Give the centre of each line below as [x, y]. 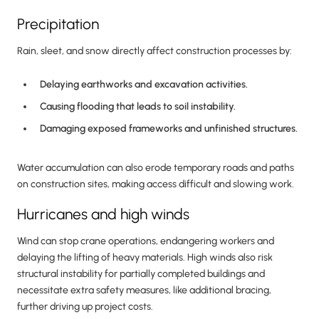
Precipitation [58, 24]
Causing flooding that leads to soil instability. [138, 107]
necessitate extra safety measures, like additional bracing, [144, 291]
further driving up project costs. [85, 307]
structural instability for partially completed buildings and [141, 274]
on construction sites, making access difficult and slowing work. [156, 184]
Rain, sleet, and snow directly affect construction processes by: [155, 51]
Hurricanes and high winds [103, 214]
